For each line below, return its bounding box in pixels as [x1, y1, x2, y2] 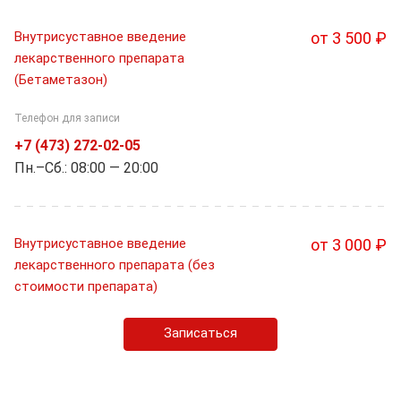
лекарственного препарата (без [14, 257, 215, 274]
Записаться [164, 325, 237, 342]
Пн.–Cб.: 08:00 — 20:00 [14, 159, 158, 177]
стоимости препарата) [14, 278, 158, 295]
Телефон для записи [14, 112, 120, 125]
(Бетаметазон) [14, 71, 107, 88]
